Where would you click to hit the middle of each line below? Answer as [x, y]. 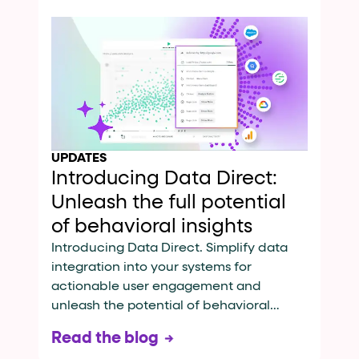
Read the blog [105, 339]
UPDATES [79, 159]
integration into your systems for [151, 268]
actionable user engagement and [156, 287]
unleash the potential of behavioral [161, 307]
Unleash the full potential [169, 203]
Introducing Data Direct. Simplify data [169, 249]
